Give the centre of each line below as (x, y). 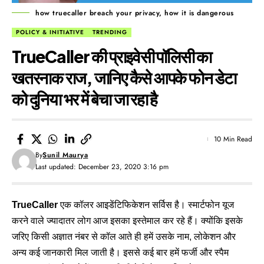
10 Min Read (233, 139)
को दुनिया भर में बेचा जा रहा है (85, 98)
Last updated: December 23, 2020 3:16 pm (102, 166)
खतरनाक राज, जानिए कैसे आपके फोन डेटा (124, 77)
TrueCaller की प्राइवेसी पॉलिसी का (112, 56)
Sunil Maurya (65, 155)
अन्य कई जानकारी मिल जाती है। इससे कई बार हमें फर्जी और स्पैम (120, 252)
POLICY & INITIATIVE (50, 32)
